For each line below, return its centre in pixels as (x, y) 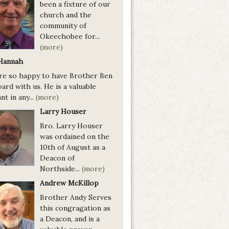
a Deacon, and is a (70, 219)
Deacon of (57, 158)
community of (63, 26)
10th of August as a (73, 147)
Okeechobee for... (70, 37)
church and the (66, 15)
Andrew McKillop (69, 183)
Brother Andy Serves (76, 198)
